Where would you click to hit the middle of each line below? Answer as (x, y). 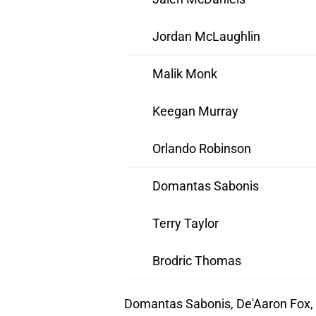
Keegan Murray (195, 111)
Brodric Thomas (197, 261)
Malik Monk (185, 74)
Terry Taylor (186, 224)
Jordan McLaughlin (206, 37)
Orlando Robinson (202, 149)
